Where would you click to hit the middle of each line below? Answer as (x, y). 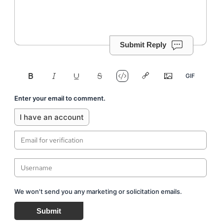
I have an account (52, 117)
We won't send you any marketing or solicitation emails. (98, 191)
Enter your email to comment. (60, 98)
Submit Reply (143, 44)
